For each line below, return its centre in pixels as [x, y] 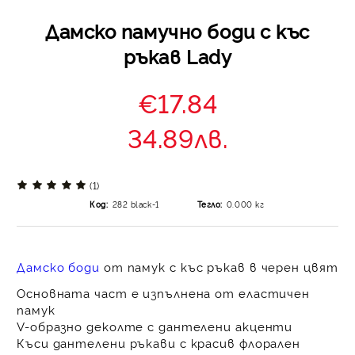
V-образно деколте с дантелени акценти [155, 326]
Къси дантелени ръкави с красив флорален [159, 343]
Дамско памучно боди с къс [177, 31]
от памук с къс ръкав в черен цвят [219, 267]
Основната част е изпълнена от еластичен [164, 293]
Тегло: [210, 204]
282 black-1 [136, 204]
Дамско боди [58, 267]
